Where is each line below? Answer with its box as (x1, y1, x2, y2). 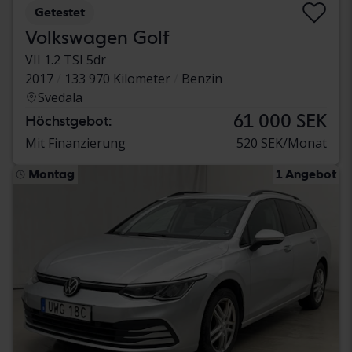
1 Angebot (276, 167, 336, 182)
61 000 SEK (233, 109, 327, 133)
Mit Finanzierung (25, 134, 126, 152)
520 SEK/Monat (236, 134, 327, 152)
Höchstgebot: (25, 112, 112, 130)
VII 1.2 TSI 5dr (25, 51, 106, 69)
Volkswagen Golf (25, 26, 170, 49)
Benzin (181, 70, 222, 88)
